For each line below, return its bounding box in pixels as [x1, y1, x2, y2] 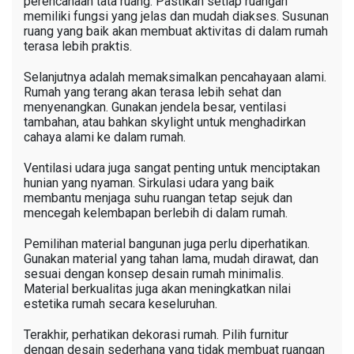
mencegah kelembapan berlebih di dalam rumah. [24, 205, 288, 220]
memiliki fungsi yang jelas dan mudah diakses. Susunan [24, 8, 329, 24]
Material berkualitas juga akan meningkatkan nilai [24, 281, 291, 296]
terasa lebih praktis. [24, 38, 132, 54]
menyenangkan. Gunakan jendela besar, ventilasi [24, 99, 286, 115]
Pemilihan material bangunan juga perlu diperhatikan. [24, 235, 310, 251]
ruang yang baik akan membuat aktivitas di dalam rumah [24, 23, 328, 39]
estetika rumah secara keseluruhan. [24, 296, 217, 311]
